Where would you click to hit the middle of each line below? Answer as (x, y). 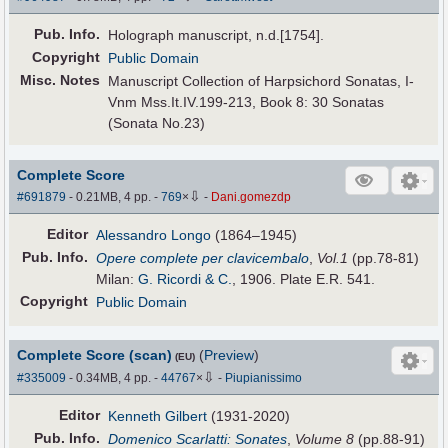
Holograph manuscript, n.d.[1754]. (216, 35)
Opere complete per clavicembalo (203, 257)
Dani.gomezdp (251, 196)
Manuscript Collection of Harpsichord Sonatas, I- (261, 81)
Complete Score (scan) (95, 355)
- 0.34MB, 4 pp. (110, 378)
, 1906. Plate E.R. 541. (304, 278)
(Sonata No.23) (157, 123)
